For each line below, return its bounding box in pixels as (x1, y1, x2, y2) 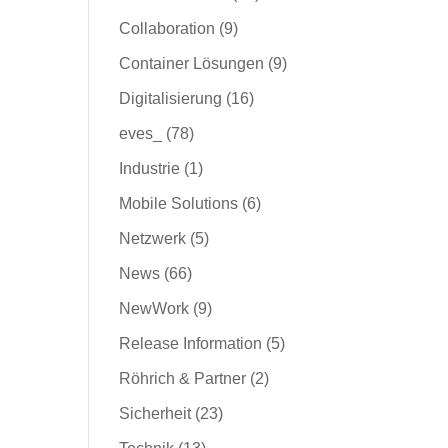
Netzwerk (119, 230, 187, 247)
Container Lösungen (119, 55, 265, 72)
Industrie (119, 160, 181, 177)
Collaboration (119, 20, 216, 37)
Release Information (119, 335, 263, 352)
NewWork (119, 300, 190, 317)
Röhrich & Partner (119, 370, 247, 387)
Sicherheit (119, 405, 192, 422)
